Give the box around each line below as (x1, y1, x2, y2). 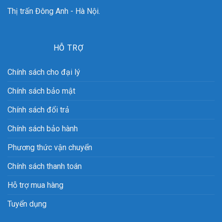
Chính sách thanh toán (7, 161, 82, 171)
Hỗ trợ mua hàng (7, 180, 63, 190)
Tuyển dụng (7, 199, 47, 209)
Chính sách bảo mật (7, 86, 75, 96)
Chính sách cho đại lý (7, 67, 80, 77)
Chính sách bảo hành (7, 123, 78, 133)
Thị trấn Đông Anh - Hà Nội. (7, 6, 100, 16)
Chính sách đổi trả (7, 105, 69, 114)
